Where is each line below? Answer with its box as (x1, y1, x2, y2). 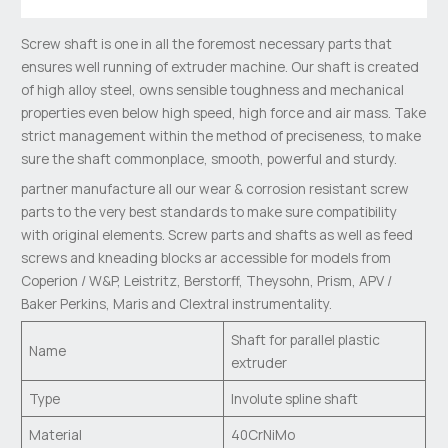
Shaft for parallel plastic (230, 330, 380, 350)
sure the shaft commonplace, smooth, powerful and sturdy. (21, 148, 398, 168)
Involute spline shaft (230, 389, 358, 409)
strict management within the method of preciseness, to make (21, 125, 422, 145)
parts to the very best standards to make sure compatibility (21, 201, 398, 221)
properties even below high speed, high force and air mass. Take (21, 102, 427, 122)
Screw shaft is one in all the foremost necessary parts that (21, 33, 393, 53)
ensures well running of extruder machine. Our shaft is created (21, 56, 420, 76)
